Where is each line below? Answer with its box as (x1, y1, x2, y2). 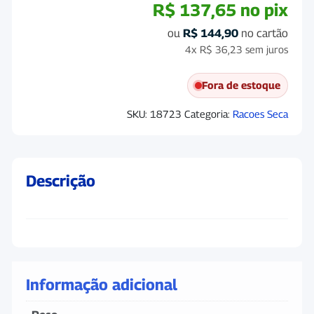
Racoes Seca (233, 108, 288, 120)
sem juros (243, 43, 288, 55)
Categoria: (184, 108, 233, 120)
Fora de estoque (202, 79, 280, 91)
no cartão (238, 27, 288, 40)
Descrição (26, 172, 95, 190)
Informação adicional (26, 275, 177, 294)
